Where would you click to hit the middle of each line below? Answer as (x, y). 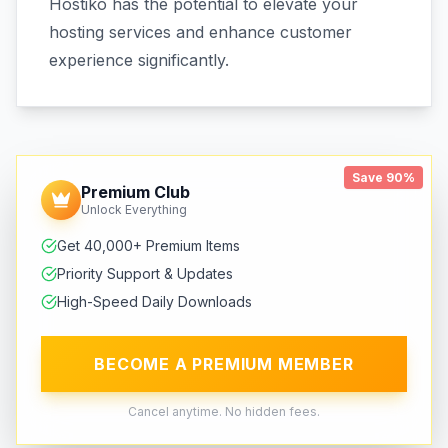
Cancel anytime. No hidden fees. (224, 411)
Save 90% (383, 177)
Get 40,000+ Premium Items (148, 245)
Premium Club (135, 192)
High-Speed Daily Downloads (154, 301)
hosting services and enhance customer (200, 32)
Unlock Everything (134, 209)
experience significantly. (139, 60)
